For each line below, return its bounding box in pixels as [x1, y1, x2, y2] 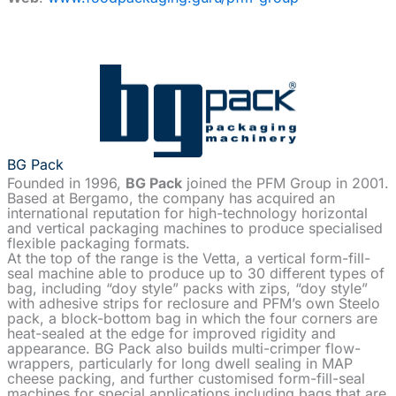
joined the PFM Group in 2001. [182, 174, 389, 193]
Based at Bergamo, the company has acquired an [7, 189, 335, 208]
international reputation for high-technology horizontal [7, 204, 368, 223]
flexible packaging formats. [7, 234, 190, 253]
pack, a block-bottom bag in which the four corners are [7, 309, 377, 328]
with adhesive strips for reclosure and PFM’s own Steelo [7, 294, 380, 313]
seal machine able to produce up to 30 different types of [7, 264, 385, 283]
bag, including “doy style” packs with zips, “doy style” [7, 279, 368, 298]
